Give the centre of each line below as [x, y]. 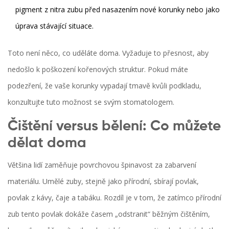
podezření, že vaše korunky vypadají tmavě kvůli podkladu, [105, 86]
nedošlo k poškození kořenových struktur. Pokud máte [98, 70]
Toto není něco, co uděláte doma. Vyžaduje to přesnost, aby [108, 53]
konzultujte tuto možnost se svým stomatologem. [91, 102]
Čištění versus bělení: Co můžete [114, 127]
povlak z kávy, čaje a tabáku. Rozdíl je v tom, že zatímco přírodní [114, 198]
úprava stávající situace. [54, 26]
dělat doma [47, 143]
